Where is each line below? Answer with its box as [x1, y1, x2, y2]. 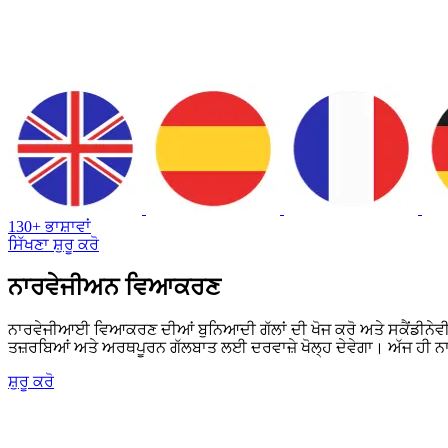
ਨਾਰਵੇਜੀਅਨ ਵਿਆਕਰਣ [8, 273, 221, 300]
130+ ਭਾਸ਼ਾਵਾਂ [8, 217, 91, 235]
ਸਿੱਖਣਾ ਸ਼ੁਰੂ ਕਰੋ [8, 235, 99, 253]
